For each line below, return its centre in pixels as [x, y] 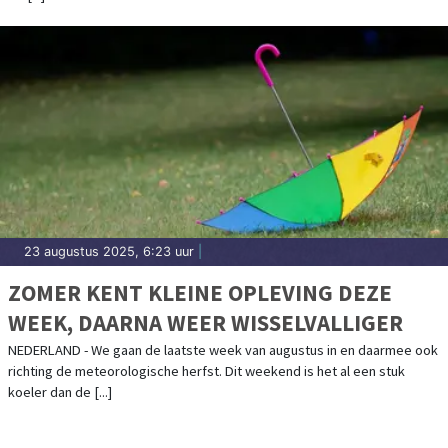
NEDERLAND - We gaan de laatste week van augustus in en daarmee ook [223, 349]
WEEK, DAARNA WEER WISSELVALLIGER [205, 322]
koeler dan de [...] [60, 391]
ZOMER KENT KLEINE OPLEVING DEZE [200, 292]
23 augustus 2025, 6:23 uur [109, 251]
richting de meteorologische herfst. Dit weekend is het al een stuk [206, 370]
